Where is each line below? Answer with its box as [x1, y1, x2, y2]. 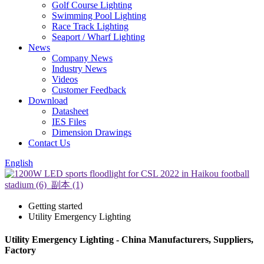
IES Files [52, 117, 86, 127]
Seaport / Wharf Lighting [52, 32, 145, 42]
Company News [52, 53, 113, 63]
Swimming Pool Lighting [52, 11, 146, 21]
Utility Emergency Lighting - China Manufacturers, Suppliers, [5, 235, 253, 245]
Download [28, 95, 68, 105]
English [5, 158, 33, 168]
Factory [5, 245, 36, 256]
